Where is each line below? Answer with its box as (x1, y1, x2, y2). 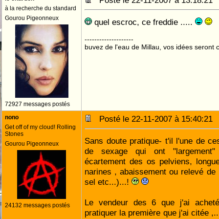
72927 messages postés (5, 101, 70, 108)
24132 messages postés (5, 202, 70, 209)
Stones (5, 131, 23, 137)
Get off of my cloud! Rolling (5, 124, 76, 131)
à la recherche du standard (5, 5, 76, 12)
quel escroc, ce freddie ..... (92, 17, 195, 27)
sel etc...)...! (85, 177, 131, 187)
